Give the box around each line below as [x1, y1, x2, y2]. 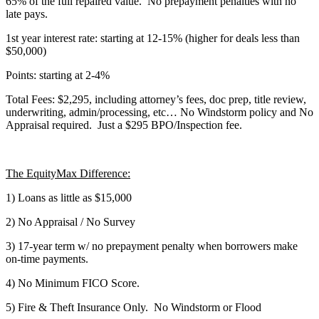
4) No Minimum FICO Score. [6, 277, 140, 289]
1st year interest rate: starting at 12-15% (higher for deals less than [6, 32, 300, 44]
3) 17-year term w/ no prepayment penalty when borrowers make [6, 240, 298, 252]
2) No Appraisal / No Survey [6, 216, 135, 228]
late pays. [6, 8, 48, 20]
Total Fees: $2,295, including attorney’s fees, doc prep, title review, [6, 93, 306, 105]
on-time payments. [6, 253, 88, 265]
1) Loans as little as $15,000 [6, 192, 132, 204]
